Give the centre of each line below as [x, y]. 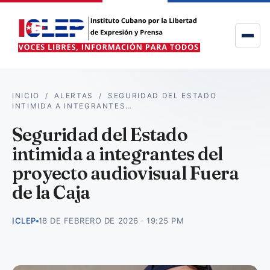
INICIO [26, 96]
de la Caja [51, 192]
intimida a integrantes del [118, 154]
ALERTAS [74, 96]
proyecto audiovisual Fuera [126, 173]
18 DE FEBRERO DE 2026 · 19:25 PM [111, 221]
